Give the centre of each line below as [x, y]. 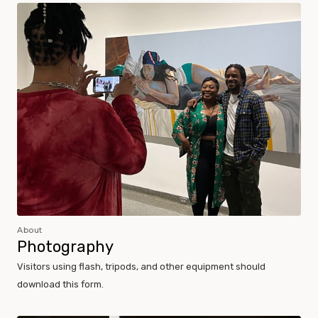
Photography [65, 247]
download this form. [60, 285]
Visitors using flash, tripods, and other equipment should [141, 267]
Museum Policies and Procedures [105, 12]
